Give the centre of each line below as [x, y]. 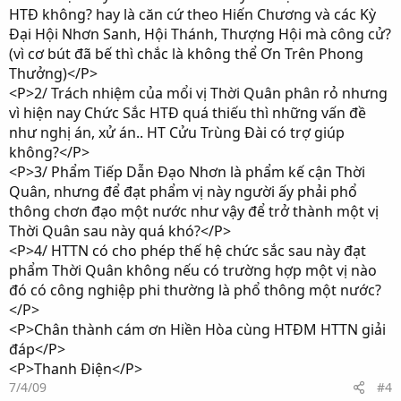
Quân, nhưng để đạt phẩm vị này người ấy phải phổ [183, 192]
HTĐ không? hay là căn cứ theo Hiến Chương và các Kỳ [192, 14]
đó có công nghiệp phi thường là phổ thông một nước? [195, 290]
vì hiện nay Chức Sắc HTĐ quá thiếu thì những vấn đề [188, 113]
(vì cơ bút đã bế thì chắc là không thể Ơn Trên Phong [186, 54]
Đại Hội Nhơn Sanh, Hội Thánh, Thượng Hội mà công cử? [200, 34]
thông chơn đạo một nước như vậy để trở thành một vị [194, 211]
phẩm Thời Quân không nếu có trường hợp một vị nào [193, 270]
